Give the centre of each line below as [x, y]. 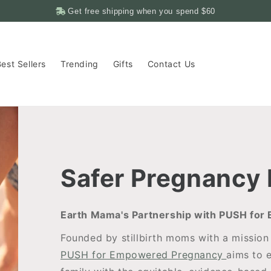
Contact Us [171, 64]
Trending [79, 64]
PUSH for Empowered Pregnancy [143, 255]
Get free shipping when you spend [135, 11]
